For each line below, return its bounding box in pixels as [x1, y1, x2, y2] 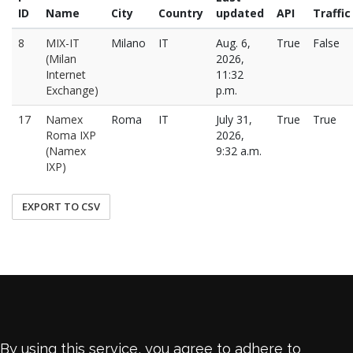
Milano [111, 35, 146, 50]
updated [216, 6, 264, 20]
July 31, [216, 112, 252, 127]
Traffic [313, 6, 351, 20]
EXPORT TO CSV [22, 199, 100, 214]
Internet [46, 67, 86, 82]
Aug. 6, [216, 35, 251, 50]
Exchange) [46, 83, 98, 98]
